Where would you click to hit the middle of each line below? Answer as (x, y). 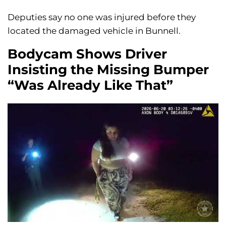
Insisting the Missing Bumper (108, 70)
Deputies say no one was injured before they (102, 17)
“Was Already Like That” (90, 86)
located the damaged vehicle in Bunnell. (94, 31)
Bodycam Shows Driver (87, 54)
